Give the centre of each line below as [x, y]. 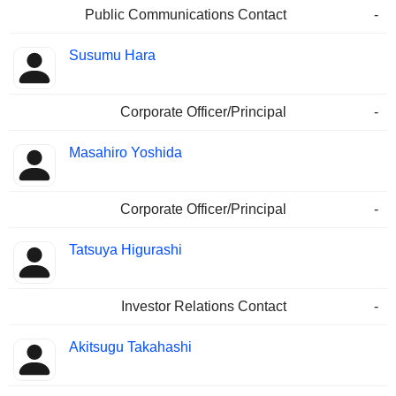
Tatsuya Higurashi [126, 250]
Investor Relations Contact [204, 307]
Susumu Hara [112, 56]
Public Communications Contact [186, 15]
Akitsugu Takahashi [130, 347]
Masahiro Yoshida [126, 153]
